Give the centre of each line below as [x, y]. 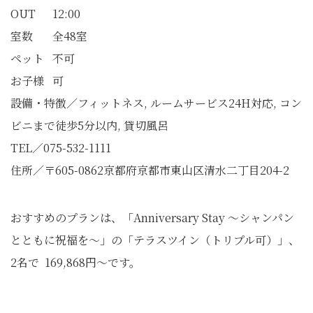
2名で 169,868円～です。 [75, 262]
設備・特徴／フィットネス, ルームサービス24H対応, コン [156, 103]
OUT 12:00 [45, 14]
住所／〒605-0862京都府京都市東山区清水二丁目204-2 [150, 170]
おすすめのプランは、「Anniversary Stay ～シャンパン [152, 218]
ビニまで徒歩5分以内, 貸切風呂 [89, 125]
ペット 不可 [43, 58]
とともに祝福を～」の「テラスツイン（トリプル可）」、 [155, 240]
